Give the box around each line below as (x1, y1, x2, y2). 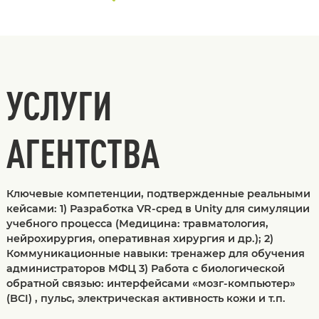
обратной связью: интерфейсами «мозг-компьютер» (6, 276, 296, 290)
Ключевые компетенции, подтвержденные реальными (6, 187, 310, 200)
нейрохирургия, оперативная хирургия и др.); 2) (6, 231, 273, 245)
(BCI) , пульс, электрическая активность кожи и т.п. (6, 291, 286, 305)
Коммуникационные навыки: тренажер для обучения (6, 246, 305, 260)
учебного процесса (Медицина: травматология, (6, 216, 268, 230)
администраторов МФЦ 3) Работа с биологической (6, 261, 285, 275)
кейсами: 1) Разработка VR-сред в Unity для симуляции (6, 202, 310, 215)
